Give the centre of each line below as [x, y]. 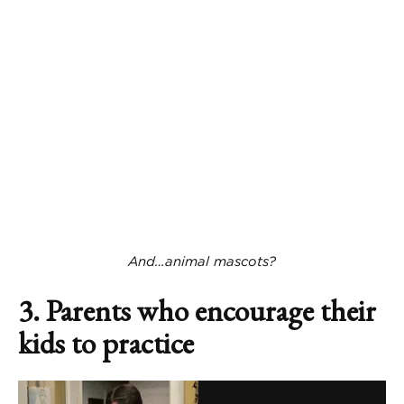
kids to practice [106, 342]
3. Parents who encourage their [197, 310]
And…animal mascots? [202, 262]
